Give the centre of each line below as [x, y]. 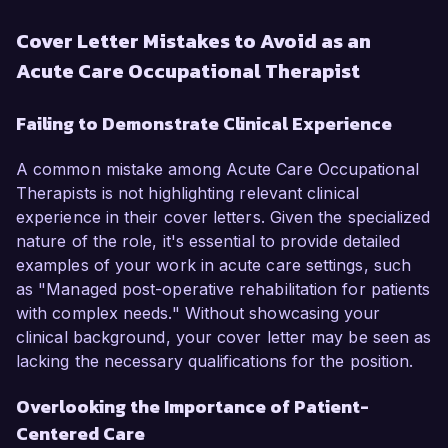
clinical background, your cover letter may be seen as [224, 337]
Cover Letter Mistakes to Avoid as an [193, 41]
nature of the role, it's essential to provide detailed [208, 241]
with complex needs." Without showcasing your [198, 313]
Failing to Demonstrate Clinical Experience [204, 124]
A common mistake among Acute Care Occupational [217, 169]
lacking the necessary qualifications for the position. [215, 361]
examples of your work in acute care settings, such [213, 265]
